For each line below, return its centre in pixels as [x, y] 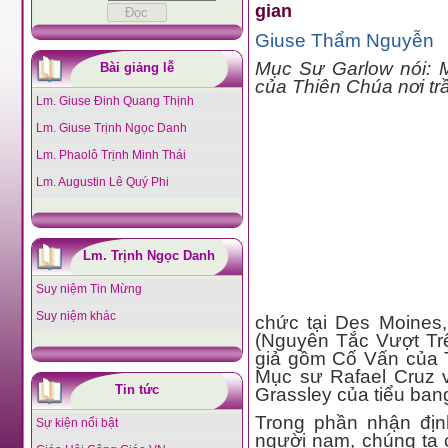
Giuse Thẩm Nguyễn [344, 40]
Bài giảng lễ [136, 67]
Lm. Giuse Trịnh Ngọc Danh [111, 128]
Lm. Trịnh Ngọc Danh [136, 255]
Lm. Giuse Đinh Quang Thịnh [114, 101]
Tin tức [136, 389]
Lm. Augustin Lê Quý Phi [102, 182]
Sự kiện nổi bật [76, 423]
